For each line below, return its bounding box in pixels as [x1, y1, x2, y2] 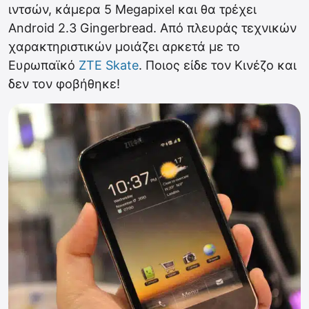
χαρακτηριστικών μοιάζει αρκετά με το [8, 39, 240, 54]
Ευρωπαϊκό [8, 58, 79, 72]
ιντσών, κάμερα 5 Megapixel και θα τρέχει [8, 2, 257, 17]
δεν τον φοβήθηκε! [8, 77, 120, 91]
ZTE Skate [79, 58, 139, 72]
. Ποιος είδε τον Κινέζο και [139, 58, 297, 72]
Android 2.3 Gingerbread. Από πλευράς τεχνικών [8, 21, 297, 35]
